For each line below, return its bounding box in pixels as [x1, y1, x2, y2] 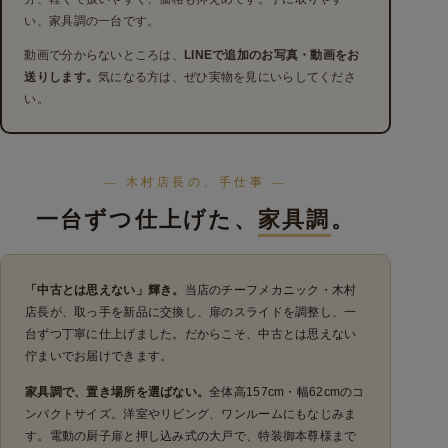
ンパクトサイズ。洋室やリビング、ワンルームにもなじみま [25, 406, 357, 421]
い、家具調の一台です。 [24, 13, 160, 28]
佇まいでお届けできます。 [25, 349, 173, 364]
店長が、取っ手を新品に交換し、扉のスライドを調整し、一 [25, 305, 357, 320]
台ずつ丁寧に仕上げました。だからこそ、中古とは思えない [25, 327, 357, 342]
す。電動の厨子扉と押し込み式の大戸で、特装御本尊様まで [25, 428, 357, 443]
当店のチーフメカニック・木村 [184, 283, 357, 298]
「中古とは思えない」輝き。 [25, 283, 185, 298]
